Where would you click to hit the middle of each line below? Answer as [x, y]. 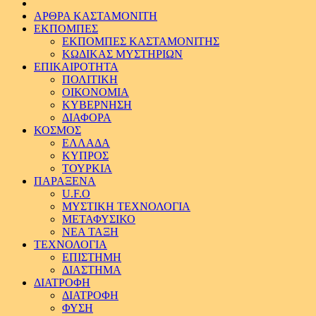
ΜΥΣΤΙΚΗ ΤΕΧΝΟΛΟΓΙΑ [126, 206]
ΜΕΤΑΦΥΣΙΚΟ [99, 219]
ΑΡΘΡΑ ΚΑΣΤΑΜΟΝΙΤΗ [96, 16]
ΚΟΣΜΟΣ [57, 130]
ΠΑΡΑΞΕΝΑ [65, 181]
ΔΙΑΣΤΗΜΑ [92, 270]
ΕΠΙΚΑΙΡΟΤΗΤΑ [76, 67]
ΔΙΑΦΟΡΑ [87, 117]
